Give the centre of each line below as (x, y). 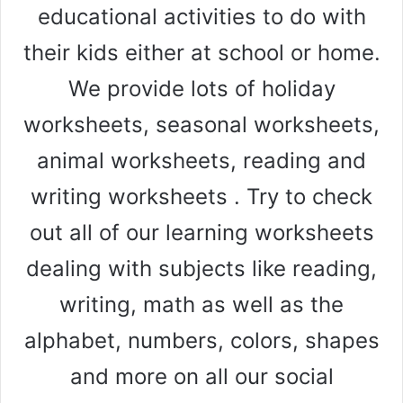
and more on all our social (201, 377)
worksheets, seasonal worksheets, (201, 125)
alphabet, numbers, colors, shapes (201, 341)
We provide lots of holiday (201, 89)
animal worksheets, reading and (201, 161)
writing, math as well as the (201, 305)
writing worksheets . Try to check (201, 197)
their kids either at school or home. (201, 53)
